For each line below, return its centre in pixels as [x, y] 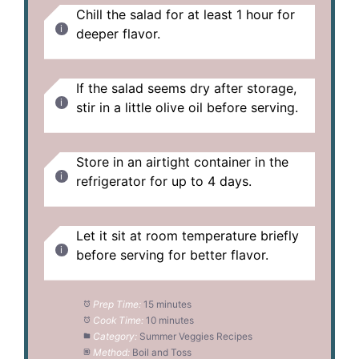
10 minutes [169, 320]
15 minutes [167, 304]
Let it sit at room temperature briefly [188, 235]
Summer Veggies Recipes [196, 336]
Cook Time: [118, 320]
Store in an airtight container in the [182, 161]
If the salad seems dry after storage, [186, 88]
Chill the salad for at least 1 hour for [186, 14]
